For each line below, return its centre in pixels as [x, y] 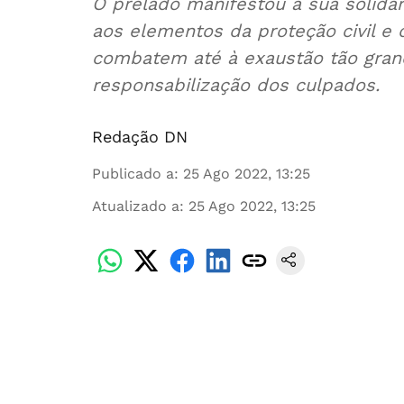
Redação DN [140, 137]
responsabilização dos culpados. [236, 85]
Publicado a [133, 174]
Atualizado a [136, 206]
